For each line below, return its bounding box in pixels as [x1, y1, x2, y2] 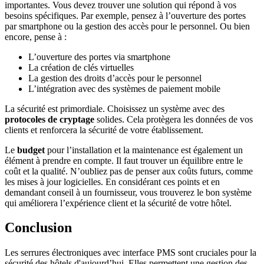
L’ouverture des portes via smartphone [28, 51, 170, 62]
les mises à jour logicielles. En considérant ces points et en [5, 176, 220, 187]
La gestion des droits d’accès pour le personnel [28, 72, 202, 83]
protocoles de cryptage [5, 114, 94, 124]
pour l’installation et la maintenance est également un [45, 144, 243, 155]
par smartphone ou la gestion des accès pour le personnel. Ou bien [5, 21, 250, 31]
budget [17, 144, 45, 155]
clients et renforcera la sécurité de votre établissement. [5, 124, 203, 135]
